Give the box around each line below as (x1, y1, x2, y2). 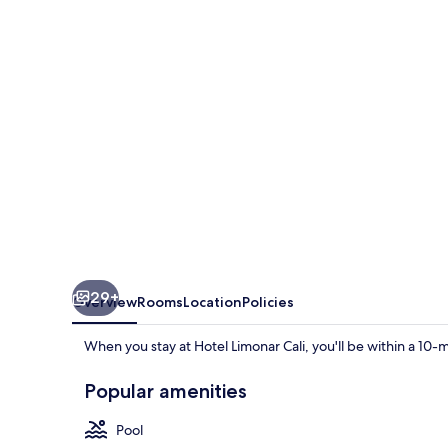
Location (183, 292, 242, 311)
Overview (72, 292, 137, 311)
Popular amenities (84, 378, 247, 403)
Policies (242, 292, 294, 311)
